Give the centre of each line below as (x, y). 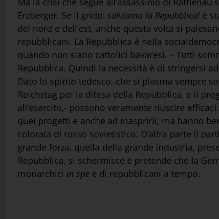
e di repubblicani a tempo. (145, 173)
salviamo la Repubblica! (154, 15)
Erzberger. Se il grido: (63, 15)
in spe (78, 173)
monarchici (42, 173)
